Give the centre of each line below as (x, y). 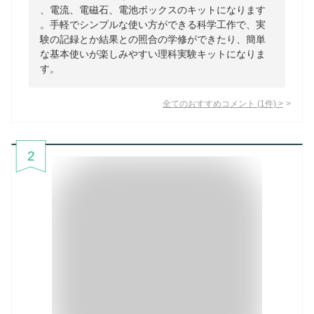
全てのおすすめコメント (209, 104)
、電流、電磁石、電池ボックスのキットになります (153, 10)
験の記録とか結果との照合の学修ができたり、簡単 (153, 40)
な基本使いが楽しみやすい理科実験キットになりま (153, 54)
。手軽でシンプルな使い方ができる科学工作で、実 (153, 25)
